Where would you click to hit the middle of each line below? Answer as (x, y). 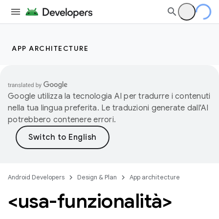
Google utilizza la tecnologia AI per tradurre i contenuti (109, 96)
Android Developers (36, 177)
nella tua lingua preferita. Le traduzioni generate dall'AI (108, 108)
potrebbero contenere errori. (62, 120)
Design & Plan (97, 177)
